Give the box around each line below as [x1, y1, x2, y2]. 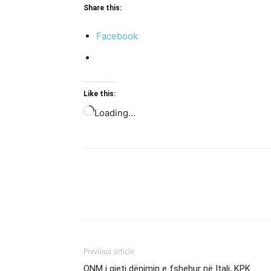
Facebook [96, 30, 138, 42]
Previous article [83, 247, 134, 256]
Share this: [83, 4, 122, 12]
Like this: [83, 90, 116, 98]
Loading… [94, 107, 135, 119]
